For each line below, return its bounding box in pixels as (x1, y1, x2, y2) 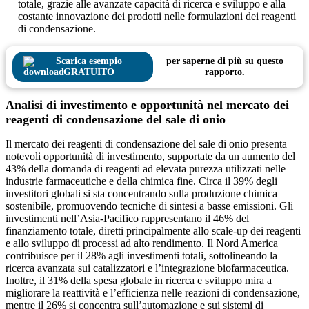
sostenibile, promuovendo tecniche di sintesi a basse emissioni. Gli (6, 200, 293, 212)
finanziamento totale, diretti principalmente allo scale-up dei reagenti (6, 225, 301, 237)
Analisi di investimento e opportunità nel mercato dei (6, 98, 289, 112)
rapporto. (205, 67, 246, 78)
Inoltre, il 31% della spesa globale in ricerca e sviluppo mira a (6, 275, 272, 287)
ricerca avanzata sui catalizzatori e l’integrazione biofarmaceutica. (6, 262, 289, 275)
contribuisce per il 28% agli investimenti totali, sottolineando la (6, 250, 277, 262)
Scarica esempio (56, 56, 123, 67)
